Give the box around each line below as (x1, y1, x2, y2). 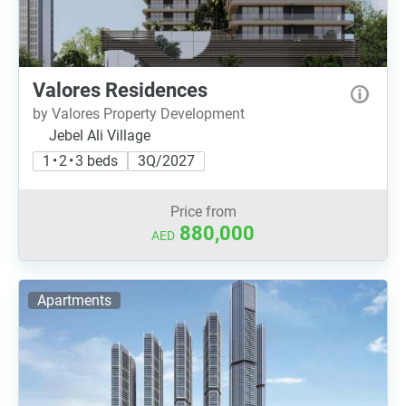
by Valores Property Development (33, 105, 245, 122)
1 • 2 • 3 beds (43, 152, 118, 169)
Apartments (37, 292, 111, 309)
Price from (169, 203, 237, 220)
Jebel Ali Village (49, 127, 150, 144)
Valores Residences (33, 79, 208, 101)
